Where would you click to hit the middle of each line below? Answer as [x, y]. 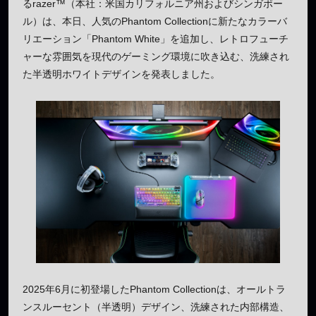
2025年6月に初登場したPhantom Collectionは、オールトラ [154, 290]
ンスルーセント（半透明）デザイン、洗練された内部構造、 [156, 307]
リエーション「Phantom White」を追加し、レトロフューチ [156, 38]
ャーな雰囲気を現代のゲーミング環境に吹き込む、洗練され [156, 56]
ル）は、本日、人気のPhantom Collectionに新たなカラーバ [155, 21]
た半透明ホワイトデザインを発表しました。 [121, 74]
